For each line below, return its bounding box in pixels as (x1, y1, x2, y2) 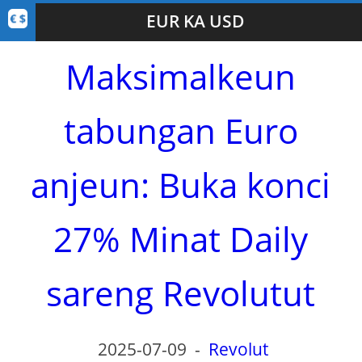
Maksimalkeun (65, 53, 297, 99)
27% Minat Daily (53, 216, 309, 262)
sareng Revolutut (46, 270, 316, 316)
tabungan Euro (63, 107, 298, 154)
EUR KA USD (145, 10, 244, 32)
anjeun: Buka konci (31, 162, 331, 208)
